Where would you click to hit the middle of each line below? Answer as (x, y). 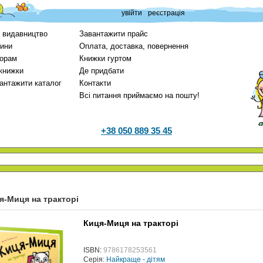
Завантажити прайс (114, 34)
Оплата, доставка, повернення (134, 46)
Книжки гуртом (105, 58)
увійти (131, 13)
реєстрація (166, 13)
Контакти (95, 83)
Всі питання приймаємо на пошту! (139, 95)
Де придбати (102, 71)
